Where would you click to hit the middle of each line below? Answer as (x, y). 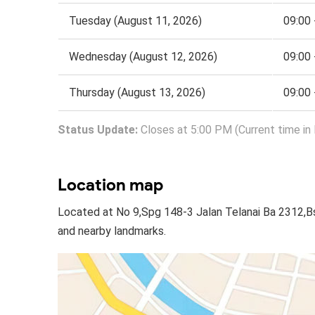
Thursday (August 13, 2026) (137, 92)
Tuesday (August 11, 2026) (135, 20)
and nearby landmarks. (112, 231)
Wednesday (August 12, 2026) (143, 56)
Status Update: (98, 129)
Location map (110, 184)
